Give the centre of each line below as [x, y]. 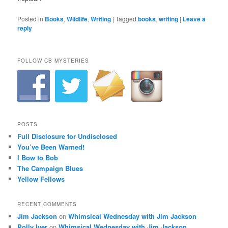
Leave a [194, 19]
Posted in [31, 19]
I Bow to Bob [38, 157]
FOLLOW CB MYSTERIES [53, 61]
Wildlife [77, 19]
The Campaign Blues [50, 168]
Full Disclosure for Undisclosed [67, 136]
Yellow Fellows [41, 179]
